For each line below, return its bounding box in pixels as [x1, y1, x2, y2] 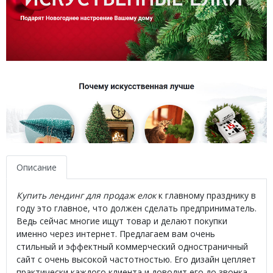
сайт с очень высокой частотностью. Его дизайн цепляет [16, 253, 256, 265]
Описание [16, 161, 57, 173]
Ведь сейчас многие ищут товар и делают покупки [16, 214, 227, 227]
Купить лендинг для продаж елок [16, 189, 156, 201]
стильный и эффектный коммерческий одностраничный [16, 240, 248, 252]
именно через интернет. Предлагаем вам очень [16, 227, 215, 239]
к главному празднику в [156, 189, 256, 201]
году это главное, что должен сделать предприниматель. [16, 202, 257, 214]
